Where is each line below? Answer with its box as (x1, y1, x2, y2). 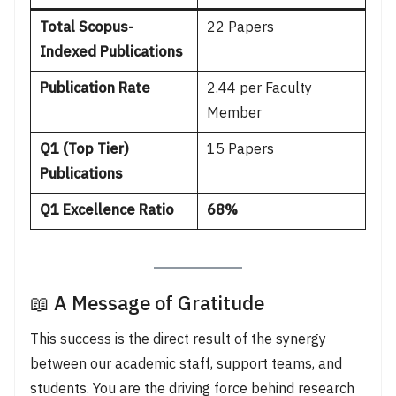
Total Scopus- (39, 15, 133, 40)
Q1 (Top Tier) (39, 137, 129, 162)
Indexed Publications (39, 40, 183, 65)
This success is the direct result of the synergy (29, 327, 326, 352)
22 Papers (206, 15, 274, 40)
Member (206, 101, 262, 126)
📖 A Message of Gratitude (29, 287, 264, 321)
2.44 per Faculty (206, 76, 312, 101)
